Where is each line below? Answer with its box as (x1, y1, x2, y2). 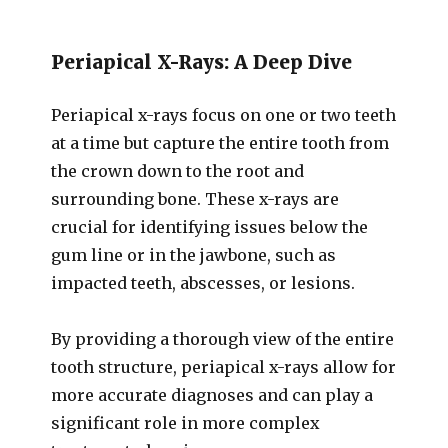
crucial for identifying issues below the (51, 217, 369, 237)
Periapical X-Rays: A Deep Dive (51, 50, 353, 74)
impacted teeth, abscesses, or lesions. (51, 273, 356, 293)
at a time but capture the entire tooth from (51, 133, 390, 153)
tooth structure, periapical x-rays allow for (51, 357, 397, 377)
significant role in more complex (51, 413, 321, 433)
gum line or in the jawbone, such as (51, 245, 337, 265)
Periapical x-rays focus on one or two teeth (51, 105, 397, 125)
